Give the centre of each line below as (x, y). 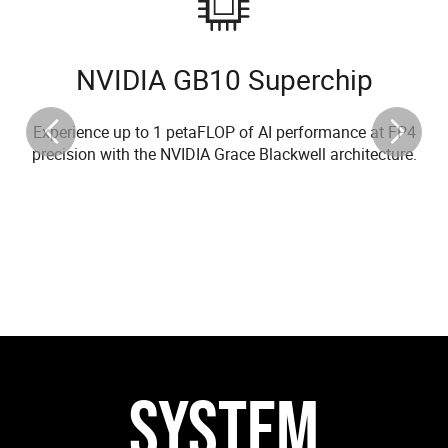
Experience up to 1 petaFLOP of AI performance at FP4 (224, 132)
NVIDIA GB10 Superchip (224, 79)
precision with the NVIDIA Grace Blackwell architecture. (224, 154)
